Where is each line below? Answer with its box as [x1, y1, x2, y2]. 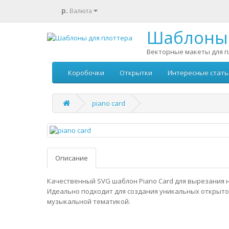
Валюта [70, 6, 92, 15]
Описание [55, 153, 88, 163]
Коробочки [68, 68, 104, 77]
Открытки [120, 68, 152, 77]
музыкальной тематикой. [47, 197, 130, 206]
